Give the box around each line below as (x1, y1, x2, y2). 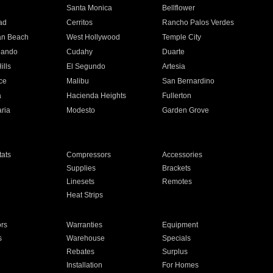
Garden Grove (162, 106, 210, 115)
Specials (162, 234, 191, 243)
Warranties (66, 221, 102, 229)
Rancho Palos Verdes (162, 18, 235, 27)
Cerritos (66, 18, 93, 27)
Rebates (66, 247, 94, 256)
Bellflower (162, 4, 196, 12)
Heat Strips (66, 191, 103, 199)
